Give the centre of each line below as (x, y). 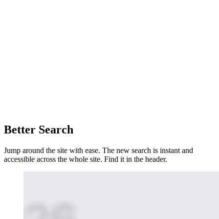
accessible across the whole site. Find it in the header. (86, 159)
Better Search (39, 129)
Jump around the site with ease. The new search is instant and (99, 150)
